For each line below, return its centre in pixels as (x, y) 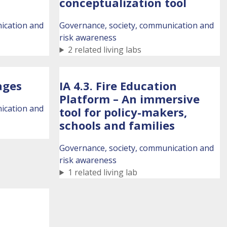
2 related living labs (105, 50)
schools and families (117, 125)
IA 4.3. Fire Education (118, 86)
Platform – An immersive (130, 99)
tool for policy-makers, (123, 112)
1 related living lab (103, 172)
